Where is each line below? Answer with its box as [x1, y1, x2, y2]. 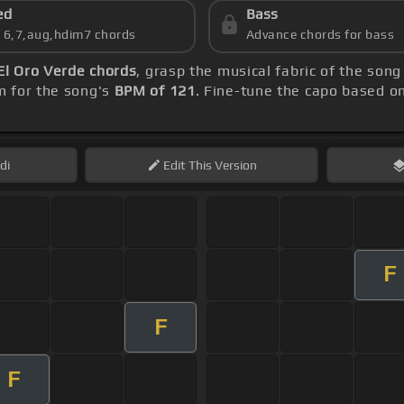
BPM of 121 [114, 82, 196, 100]
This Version [185, 158, 257, 173]
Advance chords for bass [245, 27, 395, 42]
